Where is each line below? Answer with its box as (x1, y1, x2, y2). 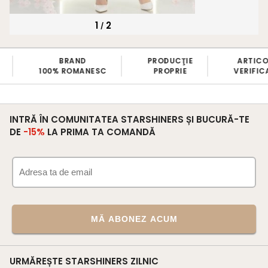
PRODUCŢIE (41, 56, 87, 66)
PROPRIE (47, 66, 81, 77)
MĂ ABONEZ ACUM (90, 214, 178, 224)
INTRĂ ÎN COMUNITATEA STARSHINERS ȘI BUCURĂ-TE (10, 112, 249, 126)
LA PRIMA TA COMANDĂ (45, 125, 156, 138)
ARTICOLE (130, 56, 170, 66)
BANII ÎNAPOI (214, 56, 267, 66)
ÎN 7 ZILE (223, 66, 258, 77)
